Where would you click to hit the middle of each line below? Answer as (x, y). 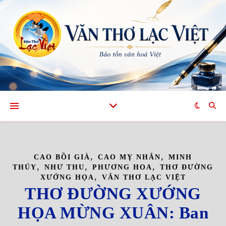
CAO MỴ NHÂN (129, 157)
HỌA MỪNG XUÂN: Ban (113, 213)
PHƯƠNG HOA (122, 167)
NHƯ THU (65, 167)
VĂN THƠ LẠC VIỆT (144, 177)
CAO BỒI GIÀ (62, 157)
